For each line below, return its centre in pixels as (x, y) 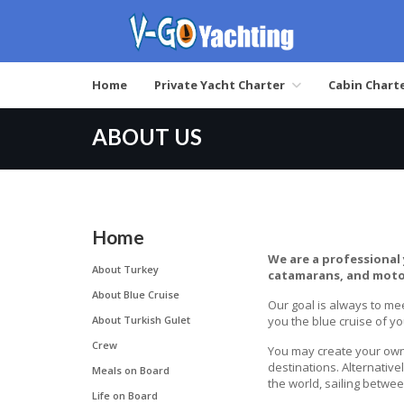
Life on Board (125, 395)
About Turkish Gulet (141, 320)
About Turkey (125, 269)
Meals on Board (131, 370)
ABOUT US (147, 137)
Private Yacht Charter (220, 85)
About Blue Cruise (136, 294)
